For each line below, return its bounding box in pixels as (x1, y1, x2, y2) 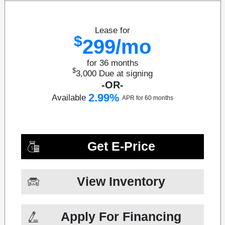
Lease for (95, 25, 130, 35)
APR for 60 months (122, 94, 173, 101)
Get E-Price (87, 139, 155, 153)
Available (52, 92, 86, 102)
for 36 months (86, 58, 139, 68)
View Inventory (77, 174, 166, 188)
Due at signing (99, 68, 153, 78)
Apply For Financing (61, 209, 182, 223)
